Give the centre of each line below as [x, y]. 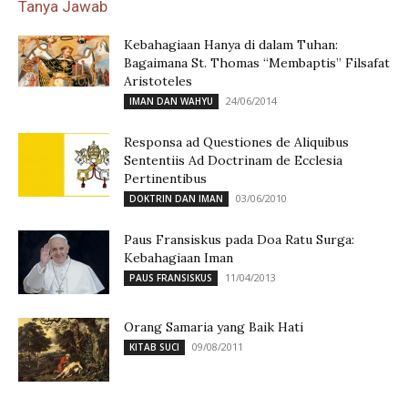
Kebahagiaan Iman [178, 258]
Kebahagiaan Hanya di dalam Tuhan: [231, 45]
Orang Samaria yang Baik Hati [214, 327]
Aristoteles [158, 81]
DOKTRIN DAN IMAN [176, 199]
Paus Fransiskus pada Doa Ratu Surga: [239, 240]
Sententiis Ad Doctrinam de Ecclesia [233, 160]
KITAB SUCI [154, 347]
